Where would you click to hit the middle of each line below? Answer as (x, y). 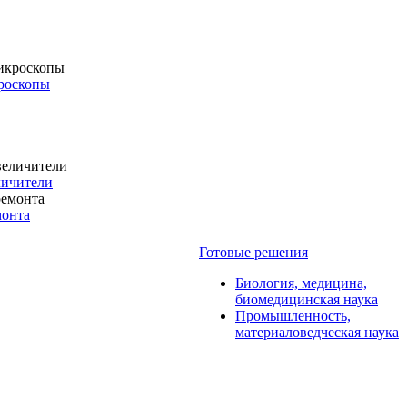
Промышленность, (293, 316)
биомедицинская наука (307, 299)
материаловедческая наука (317, 332)
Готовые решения (253, 252)
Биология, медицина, (301, 283)
